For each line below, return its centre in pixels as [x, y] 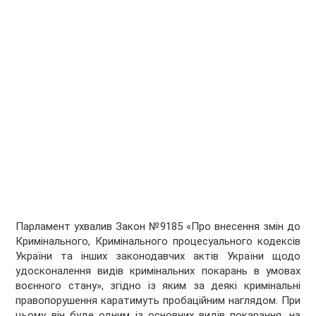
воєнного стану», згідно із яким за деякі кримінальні [158, 286]
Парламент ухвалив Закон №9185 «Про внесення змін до [158, 227]
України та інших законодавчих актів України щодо [158, 256]
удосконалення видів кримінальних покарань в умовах [158, 271]
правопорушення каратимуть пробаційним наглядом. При [158, 301]
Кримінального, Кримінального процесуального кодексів [158, 242]
